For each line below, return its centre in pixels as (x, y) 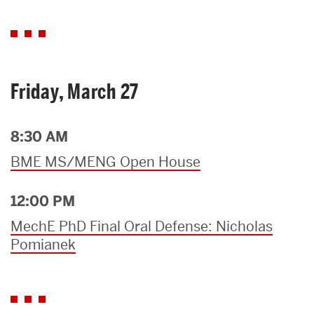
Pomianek (43, 244)
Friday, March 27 (75, 91)
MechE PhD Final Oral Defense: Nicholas (142, 226)
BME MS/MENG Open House (105, 162)
